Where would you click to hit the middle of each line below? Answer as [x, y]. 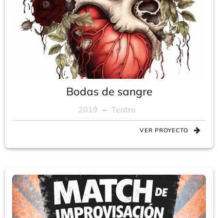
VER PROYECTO [164, 130]
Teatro [123, 109]
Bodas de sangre [109, 91]
